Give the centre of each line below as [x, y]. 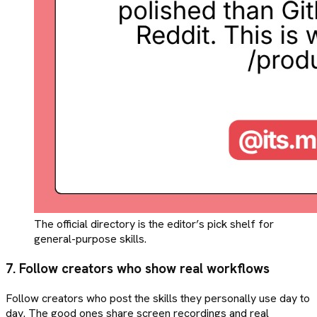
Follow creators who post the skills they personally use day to [158, 298]
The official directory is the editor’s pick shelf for [154, 224]
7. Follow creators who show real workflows [138, 269]
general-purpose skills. [90, 239]
